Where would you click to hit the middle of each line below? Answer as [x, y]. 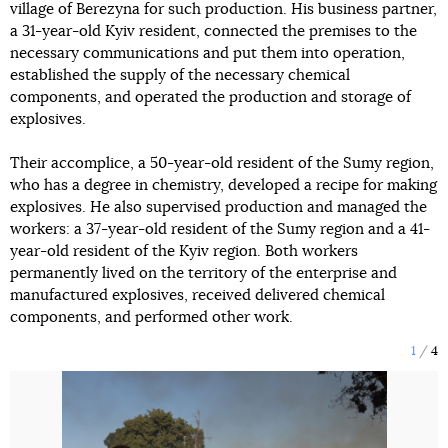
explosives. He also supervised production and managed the [218, 207]
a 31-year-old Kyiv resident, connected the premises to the [213, 31]
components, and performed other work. [151, 317]
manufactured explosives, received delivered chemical [197, 295]
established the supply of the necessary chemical [180, 75]
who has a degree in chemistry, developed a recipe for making [223, 185]
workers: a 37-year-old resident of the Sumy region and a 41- [220, 229]
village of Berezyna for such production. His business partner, [223, 9]
